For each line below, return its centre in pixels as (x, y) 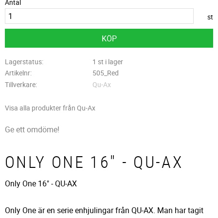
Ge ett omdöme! (32, 129)
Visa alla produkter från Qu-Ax (50, 108)
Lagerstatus (23, 61)
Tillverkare (20, 85)
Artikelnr (18, 73)
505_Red (105, 73)
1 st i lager (108, 61)
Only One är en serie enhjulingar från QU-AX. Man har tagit (104, 210)
